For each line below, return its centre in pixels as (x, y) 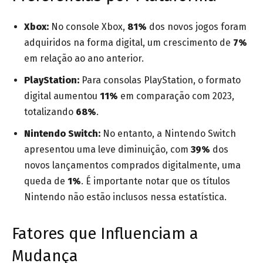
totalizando (50, 112)
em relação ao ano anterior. (84, 59)
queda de (46, 181)
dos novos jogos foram (197, 27)
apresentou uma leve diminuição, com (107, 150)
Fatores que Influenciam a (105, 234)
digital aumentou (62, 96)
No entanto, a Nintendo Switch (168, 134)
